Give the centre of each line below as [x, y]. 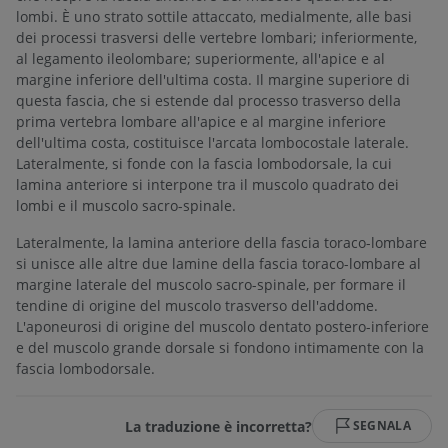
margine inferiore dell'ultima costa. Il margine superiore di [213, 80]
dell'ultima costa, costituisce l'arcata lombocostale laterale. [212, 143]
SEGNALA [381, 426]
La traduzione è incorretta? [218, 426]
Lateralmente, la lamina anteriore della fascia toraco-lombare [221, 243]
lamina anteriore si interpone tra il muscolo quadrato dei [207, 185]
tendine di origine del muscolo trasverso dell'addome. [197, 306]
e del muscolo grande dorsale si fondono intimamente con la [220, 348]
